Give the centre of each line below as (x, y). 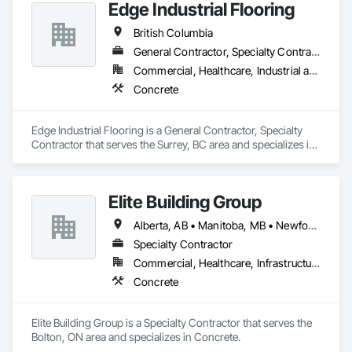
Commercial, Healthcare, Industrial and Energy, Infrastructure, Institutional (313, 70)
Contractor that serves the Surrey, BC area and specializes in (173, 144)
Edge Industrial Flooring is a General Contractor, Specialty (167, 130)
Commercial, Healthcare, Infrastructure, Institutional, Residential (316, 263)
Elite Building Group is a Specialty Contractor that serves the (172, 323)
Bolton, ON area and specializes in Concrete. (136, 337)
